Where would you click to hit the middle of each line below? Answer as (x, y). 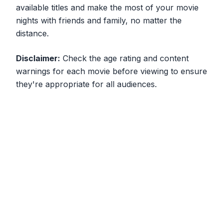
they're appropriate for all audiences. (86, 84)
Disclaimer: (38, 58)
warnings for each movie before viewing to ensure (111, 71)
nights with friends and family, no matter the (99, 21)
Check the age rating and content (124, 58)
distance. (32, 34)
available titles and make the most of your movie (107, 8)
